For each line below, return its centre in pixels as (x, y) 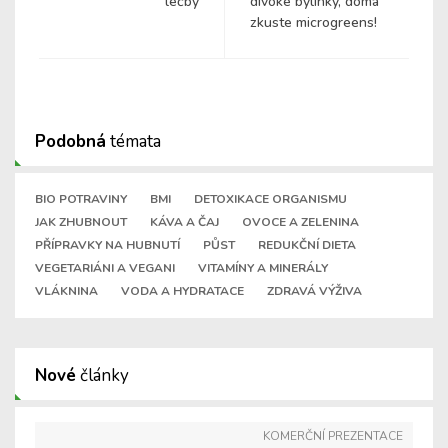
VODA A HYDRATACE (182, 291)
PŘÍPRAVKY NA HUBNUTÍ (107, 245)
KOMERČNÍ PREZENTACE (333, 436)
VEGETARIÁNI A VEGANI (105, 268)
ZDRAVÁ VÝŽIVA (314, 291)
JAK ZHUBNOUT (81, 222)
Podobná (70, 142)
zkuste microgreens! (313, 23)
